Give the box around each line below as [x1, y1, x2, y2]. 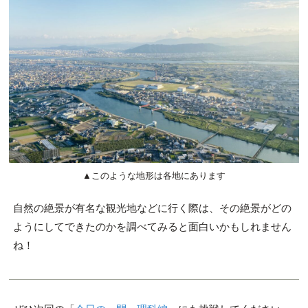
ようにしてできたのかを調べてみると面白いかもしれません [12, 220, 291, 232]
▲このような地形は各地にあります [82, 170, 225, 181]
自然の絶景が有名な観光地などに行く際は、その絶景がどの [12, 201, 291, 214]
